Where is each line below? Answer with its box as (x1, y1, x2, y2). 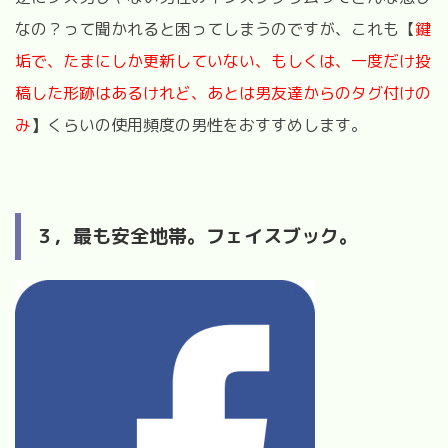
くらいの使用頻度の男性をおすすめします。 (47, 113, 367, 136)
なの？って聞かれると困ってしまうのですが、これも (15, 17, 399, 40)
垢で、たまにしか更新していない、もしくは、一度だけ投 (15, 49, 431, 72)
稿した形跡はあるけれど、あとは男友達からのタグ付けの (15, 81, 431, 104)
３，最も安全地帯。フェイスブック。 (35, 222, 358, 249)
